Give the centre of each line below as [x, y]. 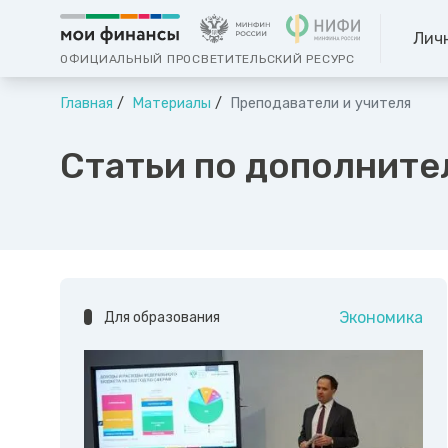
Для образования [162, 318]
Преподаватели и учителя [318, 104]
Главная [86, 104]
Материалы [169, 104]
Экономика [380, 318]
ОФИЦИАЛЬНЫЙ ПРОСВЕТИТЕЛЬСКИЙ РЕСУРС [207, 59]
